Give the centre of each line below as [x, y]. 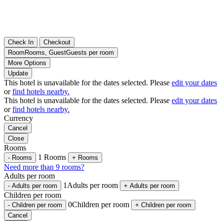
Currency [18, 118]
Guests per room [90, 52]
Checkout [57, 42]
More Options [27, 63]
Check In [21, 42]
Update [18, 73]
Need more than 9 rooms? [44, 167]
